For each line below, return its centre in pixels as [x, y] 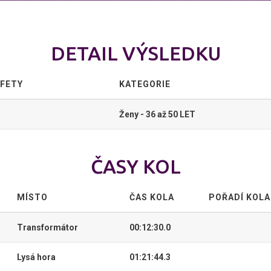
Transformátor [47, 227]
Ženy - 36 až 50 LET [157, 114]
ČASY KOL [135, 166]
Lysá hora [36, 257]
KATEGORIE [145, 84]
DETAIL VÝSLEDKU [135, 53]
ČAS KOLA [152, 197]
